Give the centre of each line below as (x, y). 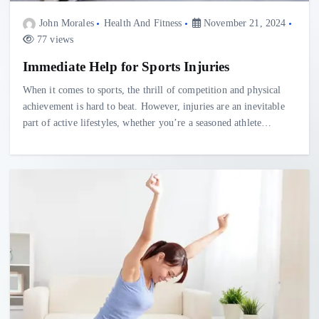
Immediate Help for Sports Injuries (126, 66)
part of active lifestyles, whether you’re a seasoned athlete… (147, 122)
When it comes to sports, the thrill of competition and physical (152, 89)
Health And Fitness (143, 23)
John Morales (67, 23)
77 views (54, 40)
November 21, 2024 (243, 23)
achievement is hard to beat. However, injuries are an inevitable (153, 106)
